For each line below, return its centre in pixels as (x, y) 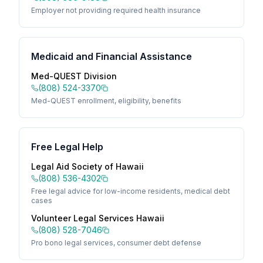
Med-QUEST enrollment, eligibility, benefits (106, 101)
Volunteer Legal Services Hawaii (98, 218)
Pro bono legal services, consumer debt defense (116, 243)
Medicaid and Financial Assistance (112, 56)
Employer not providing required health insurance (116, 10)
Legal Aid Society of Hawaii (87, 166)
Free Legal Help (67, 147)
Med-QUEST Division (74, 76)
